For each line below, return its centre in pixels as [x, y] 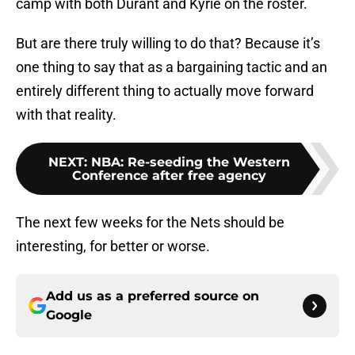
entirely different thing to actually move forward [165, 91]
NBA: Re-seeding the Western [190, 162]
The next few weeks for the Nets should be [150, 223]
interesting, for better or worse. [113, 246]
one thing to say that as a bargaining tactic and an [172, 67]
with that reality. [66, 115]
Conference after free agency [169, 176]
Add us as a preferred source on [153, 296]
